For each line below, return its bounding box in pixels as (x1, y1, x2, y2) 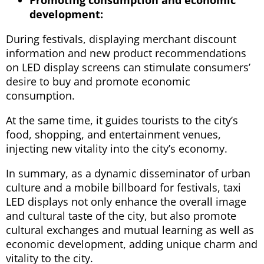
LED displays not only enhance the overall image (6, 194, 246, 209)
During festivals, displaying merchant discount (6, 31, 236, 46)
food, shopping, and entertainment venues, (6, 127, 221, 141)
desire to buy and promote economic (6, 74, 190, 88)
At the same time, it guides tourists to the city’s (6, 113, 238, 127)
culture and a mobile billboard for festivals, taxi (6, 180, 241, 194)
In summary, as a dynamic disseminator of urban (6, 166, 250, 180)
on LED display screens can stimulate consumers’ (6, 60, 250, 74)
